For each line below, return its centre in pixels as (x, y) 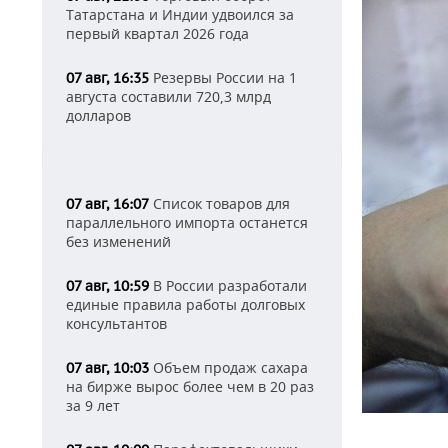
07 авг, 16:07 (107, 204)
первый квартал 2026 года (157, 33)
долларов (98, 115)
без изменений (118, 241)
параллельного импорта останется (187, 222)
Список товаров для (219, 203)
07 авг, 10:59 (107, 286)
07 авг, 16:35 (107, 78)
